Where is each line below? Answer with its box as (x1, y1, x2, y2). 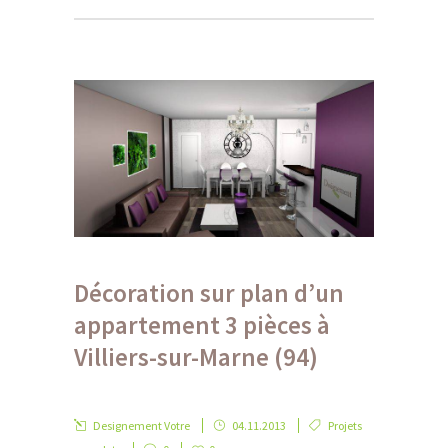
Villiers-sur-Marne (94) (74, 340, 318, 373)
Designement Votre (93, 417, 190, 433)
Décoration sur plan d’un (74, 276, 344, 309)
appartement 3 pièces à (74, 308, 330, 341)
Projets (328, 417, 362, 433)
